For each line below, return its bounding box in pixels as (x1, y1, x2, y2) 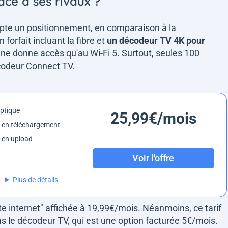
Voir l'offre (132, 153, 175, 164)
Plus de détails (12, 175, 58, 184)
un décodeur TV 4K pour (107, 35, 205, 46)
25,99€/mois (110, 109, 196, 127)
